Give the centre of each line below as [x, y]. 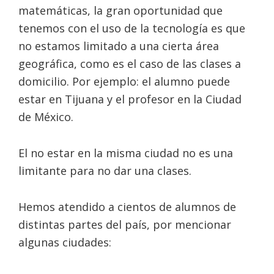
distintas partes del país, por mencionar [125, 225]
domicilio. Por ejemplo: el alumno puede [124, 82]
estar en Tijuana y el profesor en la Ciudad [130, 99]
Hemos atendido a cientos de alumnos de [127, 207]
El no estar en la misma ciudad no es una [126, 153]
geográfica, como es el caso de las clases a [130, 64]
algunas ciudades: [65, 243]
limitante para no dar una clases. [105, 171]
